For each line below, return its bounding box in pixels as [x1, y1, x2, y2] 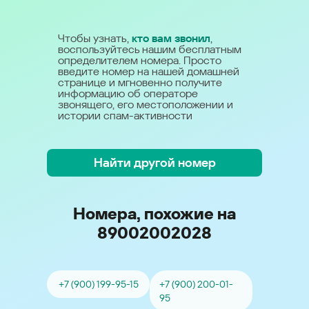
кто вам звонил [132, 32, 210, 45]
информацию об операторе [58, 87, 198, 100]
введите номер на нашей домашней [58, 65, 239, 78]
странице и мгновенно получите [58, 76, 222, 89]
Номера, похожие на [73, 204, 236, 223]
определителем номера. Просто [58, 54, 221, 67]
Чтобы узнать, [58, 32, 132, 45]
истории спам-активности [58, 109, 192, 122]
